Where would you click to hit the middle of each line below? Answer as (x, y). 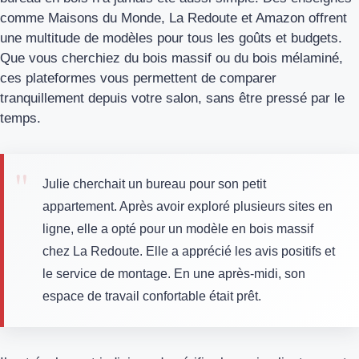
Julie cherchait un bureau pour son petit (154, 184)
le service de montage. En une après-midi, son (174, 273)
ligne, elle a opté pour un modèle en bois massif (178, 228)
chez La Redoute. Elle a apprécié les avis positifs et (189, 251)
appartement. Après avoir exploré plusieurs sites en (188, 206)
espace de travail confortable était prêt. (152, 296)
